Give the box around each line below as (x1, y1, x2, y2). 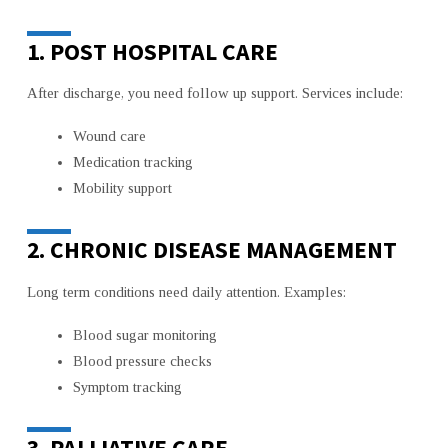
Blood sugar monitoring (72, 326, 217, 343)
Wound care (72, 128, 146, 145)
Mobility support (72, 180, 172, 197)
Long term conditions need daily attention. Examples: (26, 283, 346, 300)
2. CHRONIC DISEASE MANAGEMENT (26, 234, 397, 264)
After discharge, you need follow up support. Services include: (26, 85, 403, 102)
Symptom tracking (72, 378, 182, 395)
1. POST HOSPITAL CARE (26, 36, 278, 66)
